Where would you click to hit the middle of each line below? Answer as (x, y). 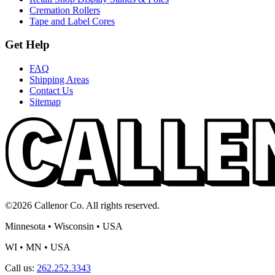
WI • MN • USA (38, 247)
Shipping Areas (59, 79)
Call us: (21, 268)
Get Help (27, 45)
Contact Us (51, 90)
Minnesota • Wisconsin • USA (64, 226)
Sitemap (45, 101)
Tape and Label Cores (72, 21)
